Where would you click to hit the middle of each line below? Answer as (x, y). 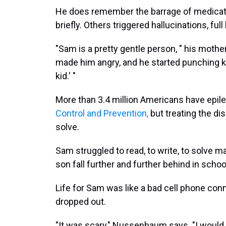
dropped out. (81, 202)
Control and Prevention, (102, 113)
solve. (67, 127)
